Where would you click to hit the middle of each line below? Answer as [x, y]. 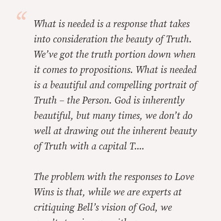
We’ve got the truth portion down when [114, 55]
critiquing [55, 208]
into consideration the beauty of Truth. [113, 40]
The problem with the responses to [104, 177]
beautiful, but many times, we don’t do [113, 116]
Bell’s [89, 208]
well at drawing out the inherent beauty [115, 131]
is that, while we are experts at [118, 193]
